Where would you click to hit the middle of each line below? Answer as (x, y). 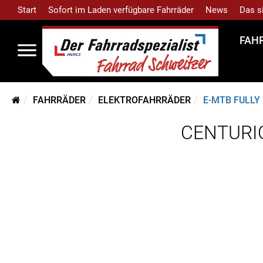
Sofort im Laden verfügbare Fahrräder (121, 10)
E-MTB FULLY (232, 100)
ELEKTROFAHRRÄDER (144, 100)
